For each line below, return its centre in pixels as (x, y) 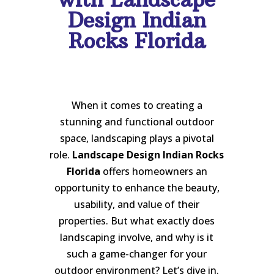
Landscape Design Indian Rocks (148, 155)
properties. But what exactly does (137, 221)
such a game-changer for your (137, 254)
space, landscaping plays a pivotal (137, 139)
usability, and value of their (137, 205)
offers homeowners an (154, 172)
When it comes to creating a (137, 106)
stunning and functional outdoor (137, 122)
